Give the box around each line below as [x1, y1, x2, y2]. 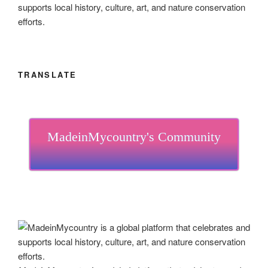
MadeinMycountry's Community [47, 129, 221, 144]
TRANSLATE [18, 68, 77, 80]
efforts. [18, 15, 45, 28]
